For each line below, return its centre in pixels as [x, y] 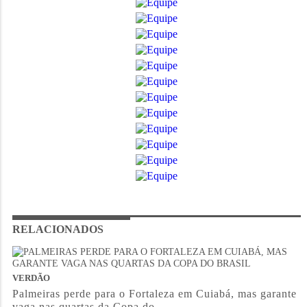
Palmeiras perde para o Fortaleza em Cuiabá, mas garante [154, 293]
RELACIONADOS [58, 229]
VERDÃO [31, 278]
